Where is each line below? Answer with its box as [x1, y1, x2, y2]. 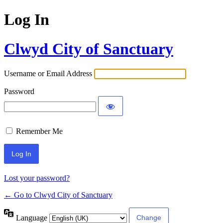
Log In [4, 10, 49, 29]
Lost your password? [4, 174, 70, 183]
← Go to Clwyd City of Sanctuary [4, 191, 112, 200]
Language [16, 213, 49, 222]
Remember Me [16, 127, 63, 136]
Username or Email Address [4, 69, 92, 78]
